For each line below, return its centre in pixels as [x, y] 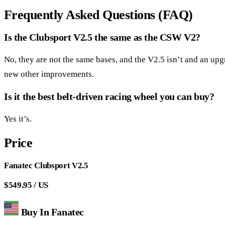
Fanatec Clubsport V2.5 [46, 165]
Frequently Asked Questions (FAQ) [98, 15]
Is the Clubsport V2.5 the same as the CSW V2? [102, 37]
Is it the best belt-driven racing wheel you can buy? [109, 96]
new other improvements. [49, 74]
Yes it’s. [18, 119]
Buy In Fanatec [51, 212]
